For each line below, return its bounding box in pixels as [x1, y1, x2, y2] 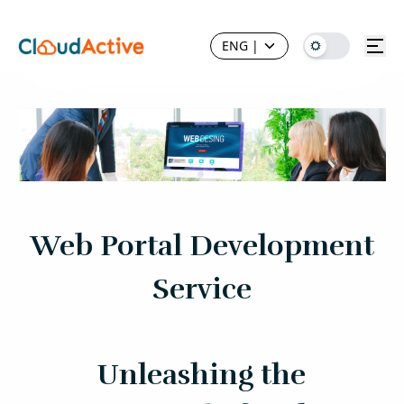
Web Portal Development [30, 228, 374, 264]
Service [152, 271, 252, 308]
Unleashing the [97, 357, 307, 393]
